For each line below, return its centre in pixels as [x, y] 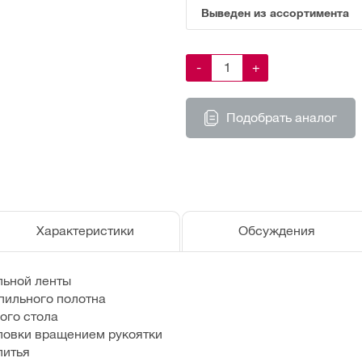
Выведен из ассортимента [275, 13]
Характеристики [85, 231]
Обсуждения [277, 231]
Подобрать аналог [282, 117]
